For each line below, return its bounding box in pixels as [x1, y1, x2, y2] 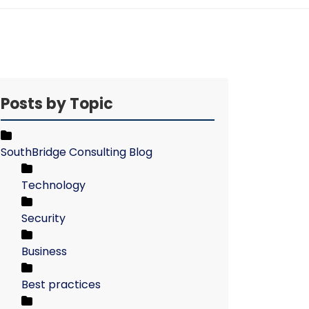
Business [21, 243, 67, 259]
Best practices [21, 277, 101, 292]
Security [21, 210, 66, 226]
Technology [21, 177, 86, 193]
